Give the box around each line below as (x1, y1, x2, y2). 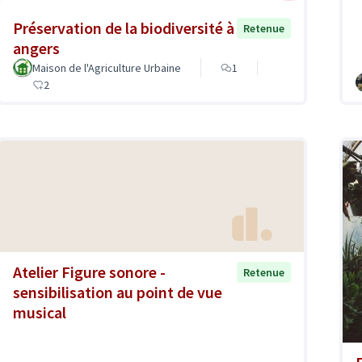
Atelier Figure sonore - (13, 262, 166, 283)
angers (13, 37, 60, 58)
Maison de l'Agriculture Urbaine (32, 60, 181, 75)
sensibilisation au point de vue (13, 282, 222, 303)
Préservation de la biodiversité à (13, 17, 234, 38)
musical (13, 302, 66, 323)
